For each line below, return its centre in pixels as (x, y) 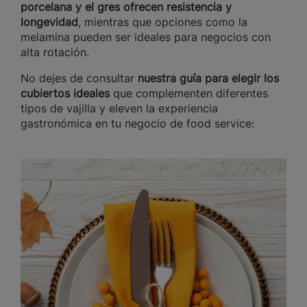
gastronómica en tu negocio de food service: (137, 124)
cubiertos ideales (65, 94)
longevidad (49, 22)
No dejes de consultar (79, 78)
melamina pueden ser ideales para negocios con (146, 37)
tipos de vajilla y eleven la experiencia (119, 109)
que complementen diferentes (189, 94)
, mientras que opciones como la (163, 22)
